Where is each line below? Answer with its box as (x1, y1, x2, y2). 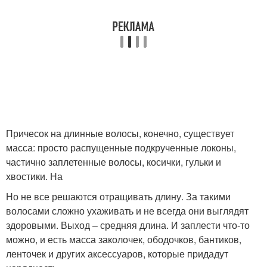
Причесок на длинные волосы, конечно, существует (6, 126, 234, 140)
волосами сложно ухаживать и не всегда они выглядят (6, 204, 249, 218)
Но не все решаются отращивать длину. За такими (6, 190, 231, 203)
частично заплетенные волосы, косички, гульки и (6, 155, 221, 169)
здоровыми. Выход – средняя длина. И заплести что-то (6, 218, 250, 232)
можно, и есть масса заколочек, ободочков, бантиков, (6, 232, 241, 246)
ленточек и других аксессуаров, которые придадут (6, 247, 228, 260)
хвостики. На (6, 169, 63, 183)
